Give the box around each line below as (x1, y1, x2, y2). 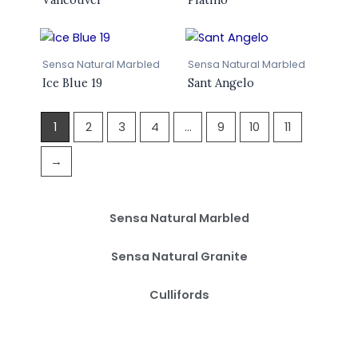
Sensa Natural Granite (110, 249, 248, 265)
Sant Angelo (187, 75, 254, 91)
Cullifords (149, 287, 209, 303)
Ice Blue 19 (42, 75, 102, 91)
